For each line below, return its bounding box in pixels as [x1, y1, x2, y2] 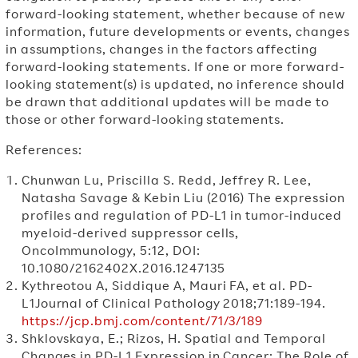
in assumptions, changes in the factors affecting [5, 41, 317, 57]
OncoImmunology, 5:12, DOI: [21, 242, 201, 258]
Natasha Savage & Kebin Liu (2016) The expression [21, 189, 345, 205]
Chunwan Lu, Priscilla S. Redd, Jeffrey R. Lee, [21, 172, 312, 188]
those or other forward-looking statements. [5, 111, 285, 127]
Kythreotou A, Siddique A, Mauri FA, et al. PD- [21, 277, 312, 293]
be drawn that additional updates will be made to [5, 93, 329, 109]
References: [5, 141, 83, 157]
